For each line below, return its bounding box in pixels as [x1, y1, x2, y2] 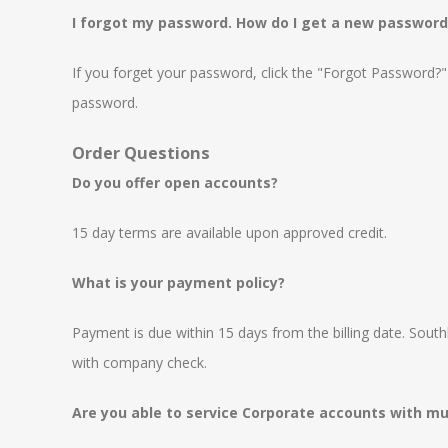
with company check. [72, 353, 207, 372]
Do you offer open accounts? [72, 173, 278, 192]
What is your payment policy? [72, 273, 285, 292]
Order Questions [72, 142, 210, 164]
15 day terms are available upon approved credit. [72, 223, 387, 242]
